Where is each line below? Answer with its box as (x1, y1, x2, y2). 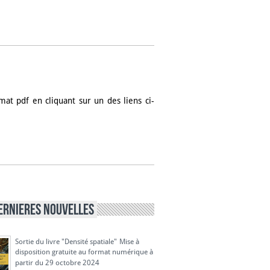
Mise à (119, 237, 139, 245)
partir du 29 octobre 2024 (15, 259, 99, 269)
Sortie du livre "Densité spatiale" (15, 237, 117, 245)
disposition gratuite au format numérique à (15, 248, 153, 258)
